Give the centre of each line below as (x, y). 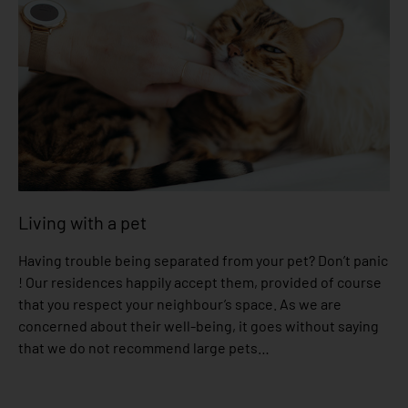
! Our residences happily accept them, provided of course (200, 281)
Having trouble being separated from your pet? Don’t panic (203, 260)
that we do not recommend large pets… (144, 347)
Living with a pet (82, 222)
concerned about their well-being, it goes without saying (199, 325)
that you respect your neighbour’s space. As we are (180, 303)
